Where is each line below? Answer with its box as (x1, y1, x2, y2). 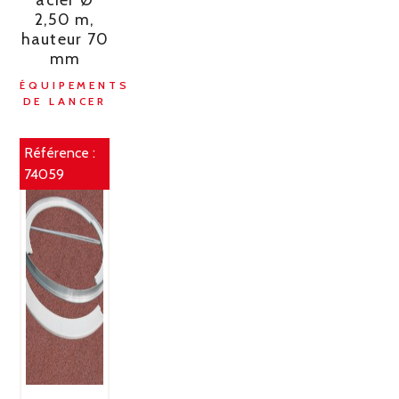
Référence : (24, 144, 96, 162)
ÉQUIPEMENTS (20, 77, 130, 92)
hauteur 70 (20, 28, 110, 49)
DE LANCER (22, 94, 108, 108)
